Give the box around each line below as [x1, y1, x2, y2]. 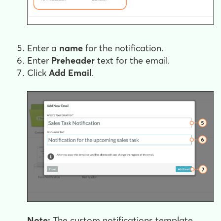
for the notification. [83, 42, 163, 54]
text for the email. [95, 54, 172, 66]
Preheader [51, 54, 95, 66]
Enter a [27, 42, 59, 54]
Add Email [49, 67, 92, 78]
